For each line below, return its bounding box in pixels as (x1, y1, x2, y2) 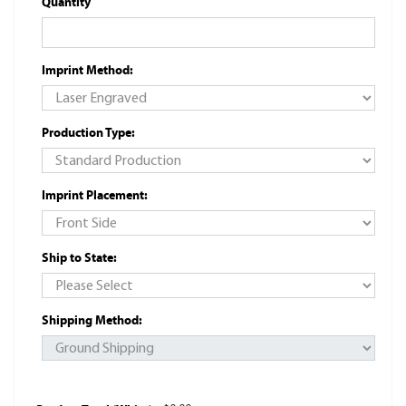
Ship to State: (42, 250, 117, 266)
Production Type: (42, 125, 135, 140)
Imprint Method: (42, 63, 133, 78)
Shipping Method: (42, 313, 142, 328)
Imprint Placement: (42, 188, 148, 203)
